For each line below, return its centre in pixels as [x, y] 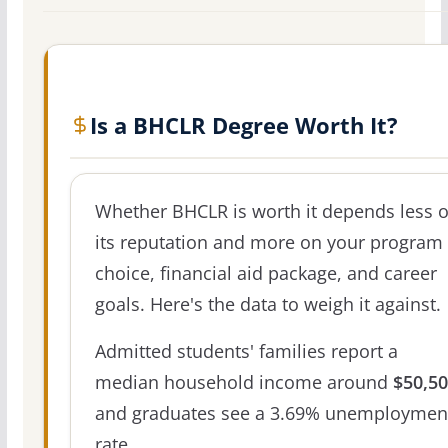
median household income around [243, 381]
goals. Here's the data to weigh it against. [267, 303]
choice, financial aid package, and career [265, 272]
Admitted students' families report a [246, 350]
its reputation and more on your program [268, 241]
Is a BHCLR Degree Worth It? [243, 124]
